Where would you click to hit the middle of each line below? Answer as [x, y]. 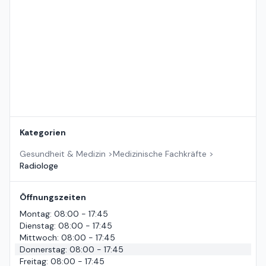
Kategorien [43, 133]
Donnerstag [42, 250]
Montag [35, 214]
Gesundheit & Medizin [63, 154]
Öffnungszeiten [53, 197]
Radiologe [39, 166]
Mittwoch [38, 238]
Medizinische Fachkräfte [160, 154]
